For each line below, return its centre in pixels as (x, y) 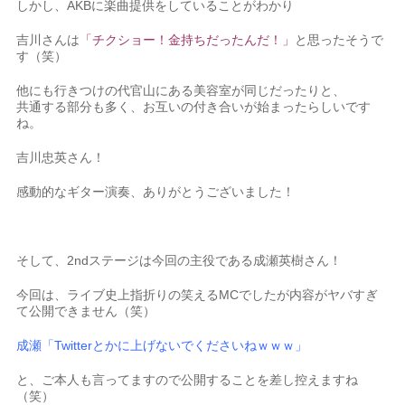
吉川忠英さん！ (61, 158)
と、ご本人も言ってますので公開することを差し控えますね (188, 380)
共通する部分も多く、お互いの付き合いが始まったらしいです (194, 107)
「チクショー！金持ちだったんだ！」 (188, 40)
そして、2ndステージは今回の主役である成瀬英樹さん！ (179, 261)
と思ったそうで (339, 40)
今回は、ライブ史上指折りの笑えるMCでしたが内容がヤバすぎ (198, 295)
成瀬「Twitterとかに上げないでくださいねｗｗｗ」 (162, 346)
